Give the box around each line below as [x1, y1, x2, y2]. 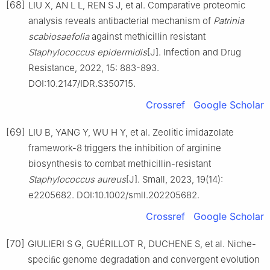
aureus [97, 173, 126, 185]
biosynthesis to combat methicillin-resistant [28, 157, 211, 169]
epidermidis [97, 46, 147, 58]
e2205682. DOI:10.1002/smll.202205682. [28, 189, 199, 201]
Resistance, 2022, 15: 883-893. [28, 61, 159, 74]
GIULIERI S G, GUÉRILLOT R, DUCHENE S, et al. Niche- [28, 237, 256, 250]
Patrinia [213, 14, 244, 27]
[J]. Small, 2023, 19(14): [126, 173, 223, 185]
